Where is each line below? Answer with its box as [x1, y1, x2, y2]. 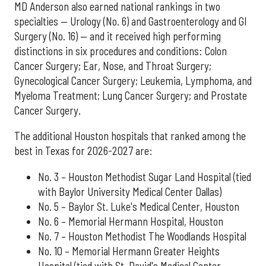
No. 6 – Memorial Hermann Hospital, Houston [38, 214, 223, 228]
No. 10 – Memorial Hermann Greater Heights [38, 244, 220, 258]
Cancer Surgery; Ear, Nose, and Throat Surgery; [14, 59, 211, 72]
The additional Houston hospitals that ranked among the [14, 129, 246, 143]
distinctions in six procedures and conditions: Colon [14, 44, 227, 58]
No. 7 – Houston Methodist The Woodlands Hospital [38, 229, 246, 243]
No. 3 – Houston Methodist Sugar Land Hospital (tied [38, 170, 251, 183]
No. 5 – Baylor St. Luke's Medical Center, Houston [38, 199, 239, 213]
